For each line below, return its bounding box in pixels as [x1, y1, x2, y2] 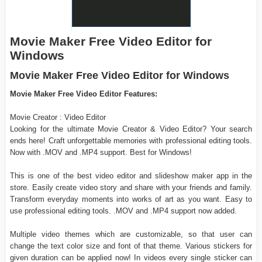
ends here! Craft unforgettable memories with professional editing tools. [10, 136, 252, 146]
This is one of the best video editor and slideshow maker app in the [10, 171, 252, 181]
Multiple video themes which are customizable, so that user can [10, 230, 252, 239]
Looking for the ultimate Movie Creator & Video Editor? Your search [10, 125, 252, 134]
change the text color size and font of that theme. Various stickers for [10, 242, 252, 251]
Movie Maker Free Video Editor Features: [10, 89, 157, 99]
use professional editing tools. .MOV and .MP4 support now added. [10, 206, 237, 216]
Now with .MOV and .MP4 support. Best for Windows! [10, 148, 192, 157]
